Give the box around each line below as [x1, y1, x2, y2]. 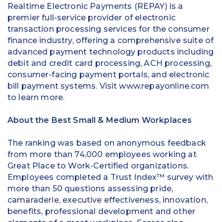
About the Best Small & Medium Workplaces [7, 115, 192, 125]
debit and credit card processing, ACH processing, [7, 58, 212, 68]
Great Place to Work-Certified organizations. [7, 161, 189, 170]
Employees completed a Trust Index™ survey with [7, 172, 214, 182]
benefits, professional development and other [7, 207, 196, 216]
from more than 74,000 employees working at [7, 150, 197, 159]
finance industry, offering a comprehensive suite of [7, 36, 214, 45]
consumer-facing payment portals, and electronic [7, 70, 210, 79]
